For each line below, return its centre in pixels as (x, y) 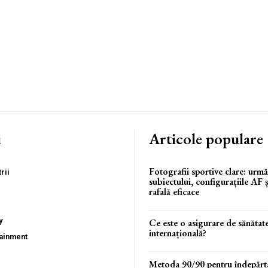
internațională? (178, 233)
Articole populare (206, 139)
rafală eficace (174, 192)
